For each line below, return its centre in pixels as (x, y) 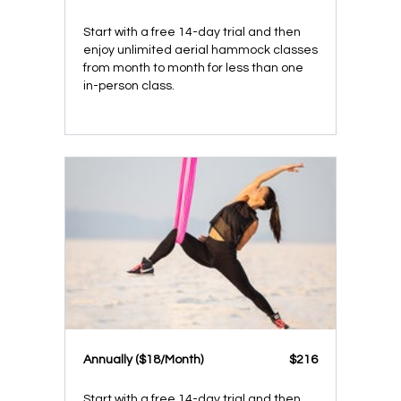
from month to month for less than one (193, 68)
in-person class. (129, 86)
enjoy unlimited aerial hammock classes (200, 51)
